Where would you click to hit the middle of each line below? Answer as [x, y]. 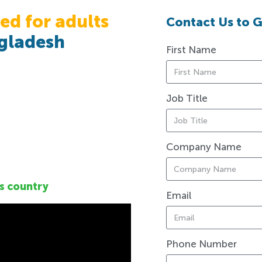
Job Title [187, 98]
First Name [191, 50]
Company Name [204, 147]
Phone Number [201, 244]
